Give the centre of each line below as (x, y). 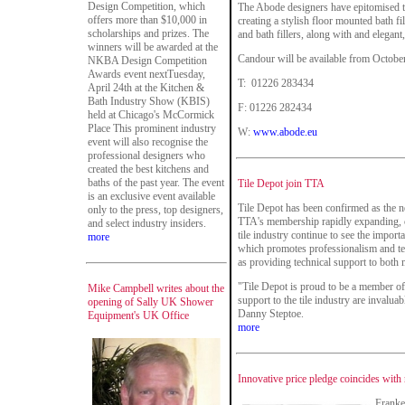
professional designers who (146, 155)
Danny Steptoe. (271, 314)
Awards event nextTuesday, (146, 74)
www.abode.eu (285, 132)
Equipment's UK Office (138, 316)
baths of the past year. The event (156, 183)
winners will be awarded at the (153, 47)
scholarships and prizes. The (148, 33)
